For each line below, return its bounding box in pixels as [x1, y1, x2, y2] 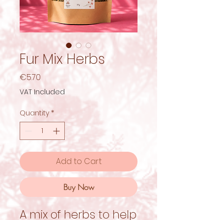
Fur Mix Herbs [20, 49, 105, 69]
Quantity [20, 108, 49, 118]
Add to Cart [55, 155, 102, 167]
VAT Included [20, 86, 65, 97]
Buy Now [63, 181, 94, 192]
